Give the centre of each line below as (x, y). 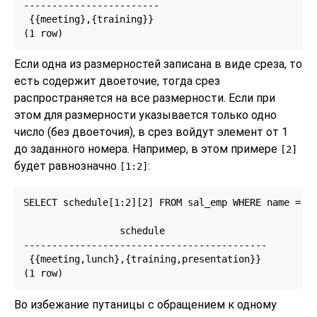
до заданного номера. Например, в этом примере (147, 149)
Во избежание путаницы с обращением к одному (145, 304)
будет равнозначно (67, 166)
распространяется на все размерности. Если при (145, 98)
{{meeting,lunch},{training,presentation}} (142, 259)
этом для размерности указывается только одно (145, 115)
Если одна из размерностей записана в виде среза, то (158, 64)
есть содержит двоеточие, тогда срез (117, 81)
